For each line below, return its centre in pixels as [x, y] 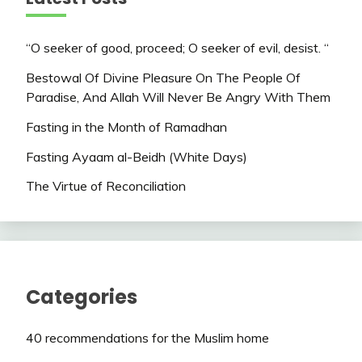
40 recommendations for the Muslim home [147, 338]
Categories [82, 297]
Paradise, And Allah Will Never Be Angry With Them [178, 97]
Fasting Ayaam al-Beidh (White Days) [137, 156]
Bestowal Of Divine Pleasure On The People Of [163, 77]
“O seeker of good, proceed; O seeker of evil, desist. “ [177, 48]
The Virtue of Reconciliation [106, 186]
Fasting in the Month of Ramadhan [126, 126]
